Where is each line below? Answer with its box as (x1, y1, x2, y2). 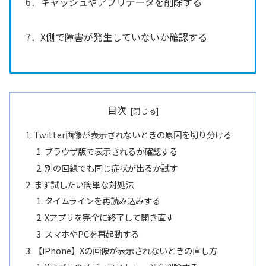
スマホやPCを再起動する (44, 227, 139, 240)
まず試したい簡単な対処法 (34, 178, 134, 191)
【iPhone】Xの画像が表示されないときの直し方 (34, 244, 218, 257)
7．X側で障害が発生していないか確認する (26, 29, 207, 44)
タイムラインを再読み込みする (44, 194, 160, 207)
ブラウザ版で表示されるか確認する (44, 144, 178, 157)
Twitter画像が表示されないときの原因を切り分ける (34, 128, 232, 141)
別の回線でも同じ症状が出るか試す (44, 161, 178, 174)
